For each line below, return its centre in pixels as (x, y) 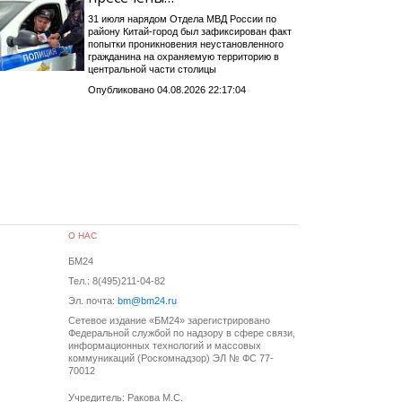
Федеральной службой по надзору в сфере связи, (182, 333)
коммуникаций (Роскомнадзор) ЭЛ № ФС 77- (171, 358)
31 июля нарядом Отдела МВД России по (182, 19)
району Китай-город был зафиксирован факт (189, 32)
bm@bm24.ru (147, 301)
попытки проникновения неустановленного (185, 44)
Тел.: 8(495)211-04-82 (117, 281)
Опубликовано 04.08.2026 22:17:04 (166, 90)
